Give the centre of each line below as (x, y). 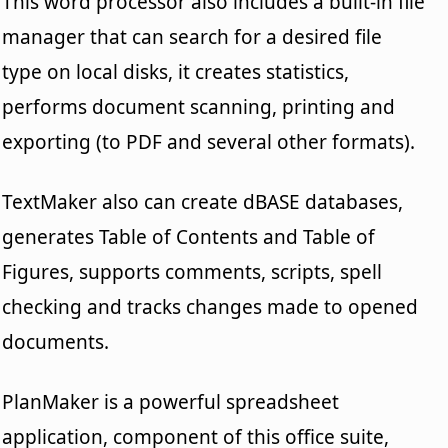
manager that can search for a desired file (192, 36)
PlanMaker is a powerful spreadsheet (171, 401)
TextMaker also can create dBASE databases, (203, 201)
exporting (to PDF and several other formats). (209, 141)
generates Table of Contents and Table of (189, 236)
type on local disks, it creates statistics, (176, 71)
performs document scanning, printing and (199, 106)
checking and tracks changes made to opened (210, 306)
